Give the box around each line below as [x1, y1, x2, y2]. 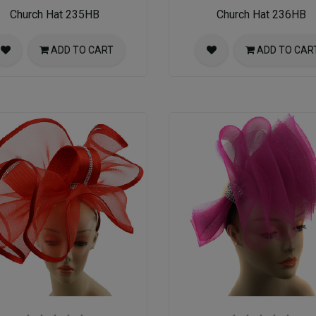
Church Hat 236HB [216, 7, 306, 21]
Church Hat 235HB [10, 7, 100, 21]
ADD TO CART [50, 44, 114, 56]
